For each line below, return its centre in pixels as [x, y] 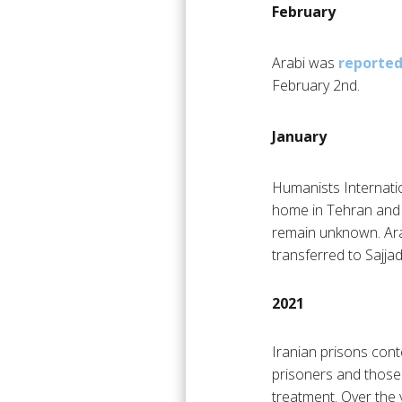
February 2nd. [316, 86]
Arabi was [305, 63]
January [299, 137]
